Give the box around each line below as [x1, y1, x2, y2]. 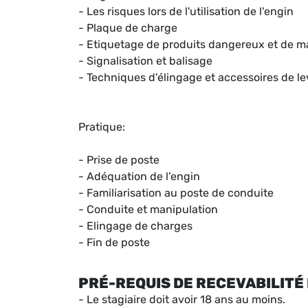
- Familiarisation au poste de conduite [78, 186, 274, 200]
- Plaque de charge [78, 21, 177, 35]
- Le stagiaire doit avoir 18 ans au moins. [78, 293, 285, 307]
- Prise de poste [78, 153, 159, 167]
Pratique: [78, 120, 125, 134]
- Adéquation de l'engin [78, 170, 200, 184]
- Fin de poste [78, 236, 150, 250]
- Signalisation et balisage [78, 54, 212, 68]
